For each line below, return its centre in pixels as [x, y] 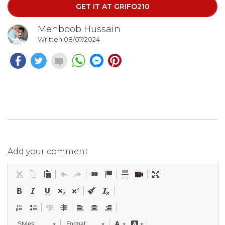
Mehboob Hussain [79, 29]
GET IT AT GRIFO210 [113, 6]
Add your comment [48, 151]
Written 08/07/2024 [69, 39]
